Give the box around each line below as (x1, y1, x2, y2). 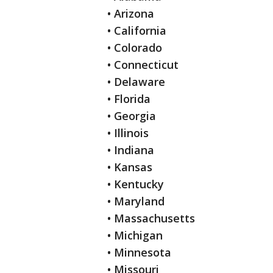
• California (107, 23, 166, 38)
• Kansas (107, 160, 152, 175)
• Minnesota (107, 245, 171, 260)
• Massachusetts (107, 211, 195, 226)
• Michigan (107, 228, 163, 243)
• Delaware (107, 74, 165, 90)
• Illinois (107, 126, 149, 141)
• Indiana (107, 143, 154, 158)
